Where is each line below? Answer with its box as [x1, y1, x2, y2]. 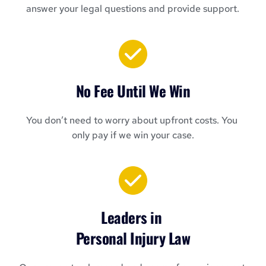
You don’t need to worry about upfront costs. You [26, 114, 237, 127]
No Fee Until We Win [75, 80, 191, 102]
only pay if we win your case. [71, 129, 194, 142]
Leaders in [101, 206, 165, 229]
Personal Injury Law [75, 227, 191, 249]
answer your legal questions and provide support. [26, 2, 240, 15]
